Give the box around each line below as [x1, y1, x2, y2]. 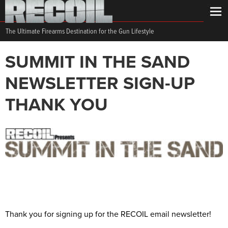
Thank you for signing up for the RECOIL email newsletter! [5, 209, 211, 219]
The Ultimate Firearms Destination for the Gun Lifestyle [6, 27, 154, 36]
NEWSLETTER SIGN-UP [5, 73, 195, 94]
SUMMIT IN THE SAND [5, 51, 190, 73]
